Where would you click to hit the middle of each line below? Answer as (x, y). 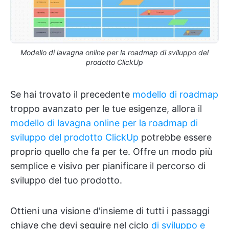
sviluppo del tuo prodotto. (66, 180)
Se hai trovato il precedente (71, 94)
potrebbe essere (175, 137)
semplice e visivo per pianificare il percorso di (108, 166)
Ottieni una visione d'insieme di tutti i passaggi (110, 211)
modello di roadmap (175, 94)
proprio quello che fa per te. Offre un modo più (111, 151)
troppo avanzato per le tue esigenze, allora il (106, 108)
